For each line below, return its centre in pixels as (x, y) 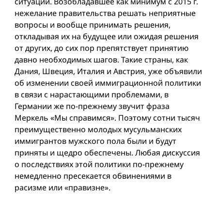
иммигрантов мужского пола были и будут (95, 141)
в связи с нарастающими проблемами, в (92, 94)
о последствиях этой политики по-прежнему (99, 164)
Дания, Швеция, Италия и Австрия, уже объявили (108, 71)
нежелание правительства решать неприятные (105, 13)
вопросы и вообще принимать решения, (93, 25)
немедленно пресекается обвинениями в (93, 176)
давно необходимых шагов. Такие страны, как (101, 60)
